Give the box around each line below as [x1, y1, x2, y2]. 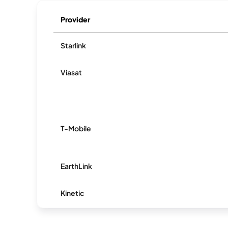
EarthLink [61, 161, 93, 170]
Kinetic [61, 188, 84, 197]
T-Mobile [61, 124, 92, 133]
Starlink [61, 41, 87, 50]
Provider [61, 15, 91, 24]
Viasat [61, 68, 82, 77]
